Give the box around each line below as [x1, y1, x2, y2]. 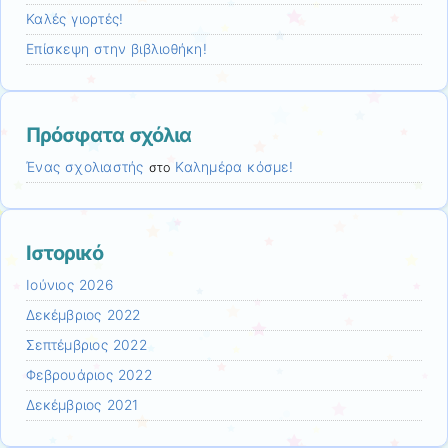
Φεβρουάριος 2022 [26, 366, 152, 383]
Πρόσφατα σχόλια [26, 122, 191, 147]
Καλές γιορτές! [26, 10, 124, 27]
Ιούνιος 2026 [26, 276, 113, 293]
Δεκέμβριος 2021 [26, 396, 139, 413]
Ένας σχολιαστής [26, 158, 144, 175]
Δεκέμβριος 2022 [26, 306, 141, 323]
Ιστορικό [26, 240, 103, 265]
